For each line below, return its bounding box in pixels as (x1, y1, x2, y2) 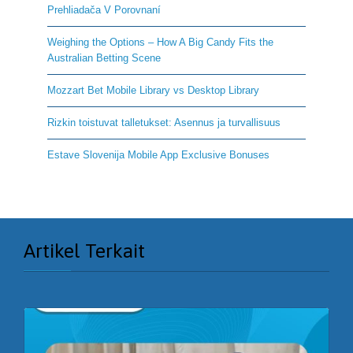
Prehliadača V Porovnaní (47, 3, 161, 16)
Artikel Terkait (24, 239, 145, 262)
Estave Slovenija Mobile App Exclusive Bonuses (47, 148, 269, 161)
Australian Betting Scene (47, 51, 161, 64)
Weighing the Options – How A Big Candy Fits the (47, 35, 273, 48)
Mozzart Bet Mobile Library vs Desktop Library (47, 84, 259, 96)
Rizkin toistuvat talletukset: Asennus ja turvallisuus (47, 116, 281, 128)
